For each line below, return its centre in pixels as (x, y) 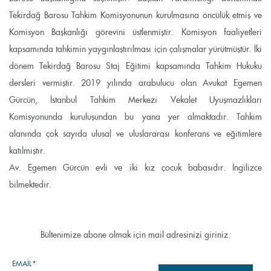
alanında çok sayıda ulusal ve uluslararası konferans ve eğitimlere (135, 134)
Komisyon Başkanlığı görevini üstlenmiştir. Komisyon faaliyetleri (135, 32)
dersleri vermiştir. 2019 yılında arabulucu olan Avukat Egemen (135, 83)
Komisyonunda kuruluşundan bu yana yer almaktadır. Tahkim (135, 117)
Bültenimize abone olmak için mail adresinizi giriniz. (135, 235)
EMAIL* (24, 263)
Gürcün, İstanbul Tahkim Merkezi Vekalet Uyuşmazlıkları (135, 100)
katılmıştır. (27, 151)
